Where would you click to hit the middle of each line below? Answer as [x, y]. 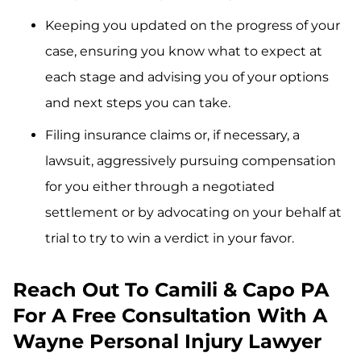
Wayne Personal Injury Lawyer [167, 342]
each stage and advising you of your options [187, 77]
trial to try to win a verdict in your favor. [170, 239]
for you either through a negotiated [160, 187]
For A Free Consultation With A [170, 316]
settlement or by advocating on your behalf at [193, 213]
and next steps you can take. [138, 103]
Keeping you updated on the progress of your [193, 26]
